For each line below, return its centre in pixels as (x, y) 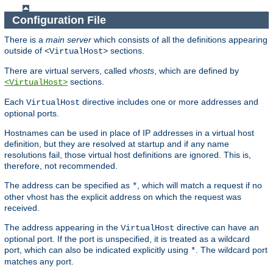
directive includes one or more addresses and (169, 102)
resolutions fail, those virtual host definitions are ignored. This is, (128, 155)
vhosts (142, 71)
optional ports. (32, 114)
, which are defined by (197, 71)
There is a (25, 40)
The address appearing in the (62, 228)
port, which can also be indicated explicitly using (97, 250)
